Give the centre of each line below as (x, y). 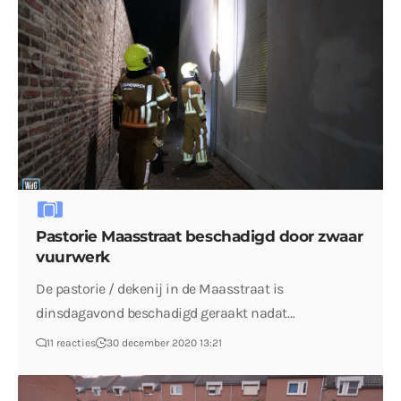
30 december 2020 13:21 (165, 343)
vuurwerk (73, 257)
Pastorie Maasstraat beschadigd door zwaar (200, 237)
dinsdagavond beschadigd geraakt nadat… (166, 313)
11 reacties (72, 343)
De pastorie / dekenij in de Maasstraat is (160, 289)
